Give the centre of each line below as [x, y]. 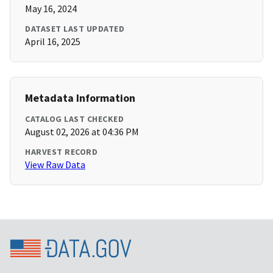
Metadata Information [80, 98]
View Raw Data [55, 165]
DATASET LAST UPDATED [75, 29]
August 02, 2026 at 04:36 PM [82, 132]
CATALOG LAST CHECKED [74, 119]
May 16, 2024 [51, 9]
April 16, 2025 [53, 42]
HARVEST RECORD [61, 152]
